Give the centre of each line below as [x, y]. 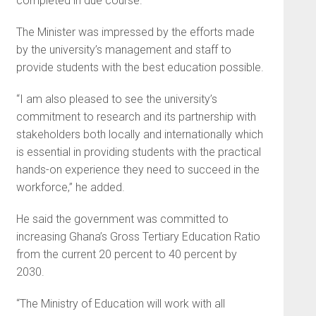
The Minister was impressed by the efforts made [135, 32]
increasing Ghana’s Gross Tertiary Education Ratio [138, 236]
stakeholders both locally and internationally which [139, 134]
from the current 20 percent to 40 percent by [126, 254]
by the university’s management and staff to [123, 49]
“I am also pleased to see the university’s [116, 99]
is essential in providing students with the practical [138, 152]
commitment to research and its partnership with [136, 116]
